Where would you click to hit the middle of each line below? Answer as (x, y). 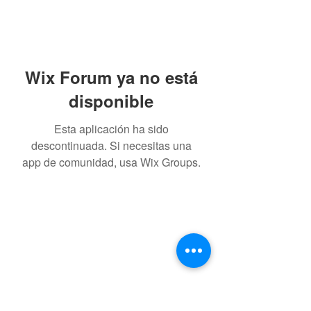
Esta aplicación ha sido (111, 129)
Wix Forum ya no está (111, 77)
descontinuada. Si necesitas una (111, 145)
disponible (111, 101)
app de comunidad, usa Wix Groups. (111, 162)
